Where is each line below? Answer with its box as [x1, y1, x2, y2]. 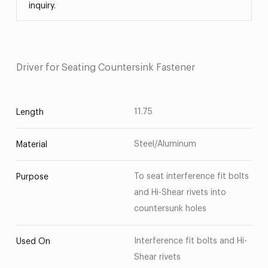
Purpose [16, 173, 48, 181]
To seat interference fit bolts [134, 172, 249, 181]
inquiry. [28, 2, 56, 10]
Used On [16, 237, 50, 246]
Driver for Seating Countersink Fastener [16, 63, 195, 72]
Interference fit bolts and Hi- [134, 237, 247, 245]
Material [16, 141, 47, 149]
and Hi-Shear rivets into [134, 188, 226, 197]
